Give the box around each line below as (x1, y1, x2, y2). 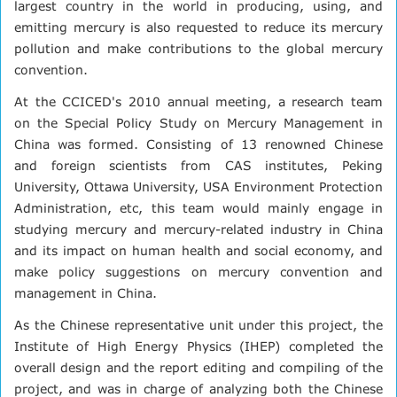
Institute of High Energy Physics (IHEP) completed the (14, 338, 383, 354)
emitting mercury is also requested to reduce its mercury (14, 19, 383, 35)
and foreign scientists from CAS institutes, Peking (14, 157, 383, 173)
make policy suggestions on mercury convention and (14, 263, 383, 279)
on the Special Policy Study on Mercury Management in (14, 114, 383, 130)
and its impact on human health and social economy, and (14, 242, 383, 258)
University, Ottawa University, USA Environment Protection (14, 178, 383, 194)
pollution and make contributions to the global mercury (14, 40, 383, 56)
